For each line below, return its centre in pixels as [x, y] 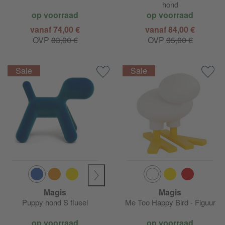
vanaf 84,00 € [170, 29]
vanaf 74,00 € [55, 29]
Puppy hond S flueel [55, 202]
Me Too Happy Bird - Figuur [170, 202]
